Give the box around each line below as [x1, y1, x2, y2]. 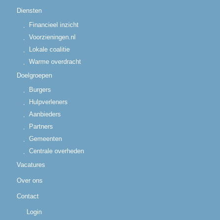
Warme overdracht [28, 57, 81, 65]
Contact [16, 192, 39, 200]
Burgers [28, 85, 51, 93]
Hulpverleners [28, 98, 68, 106]
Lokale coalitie [28, 45, 70, 53]
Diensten [16, 6, 42, 14]
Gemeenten [28, 135, 62, 142]
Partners [28, 122, 53, 130]
